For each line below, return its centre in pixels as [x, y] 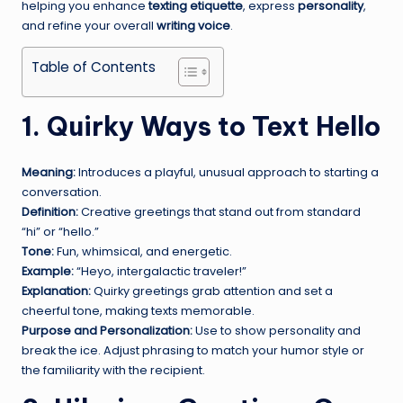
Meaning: [49, 172]
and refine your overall [89, 25]
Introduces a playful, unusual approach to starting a [227, 172]
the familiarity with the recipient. [113, 370]
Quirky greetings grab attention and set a [212, 291]
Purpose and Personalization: [107, 330]
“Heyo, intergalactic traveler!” [160, 271]
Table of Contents [94, 67]
